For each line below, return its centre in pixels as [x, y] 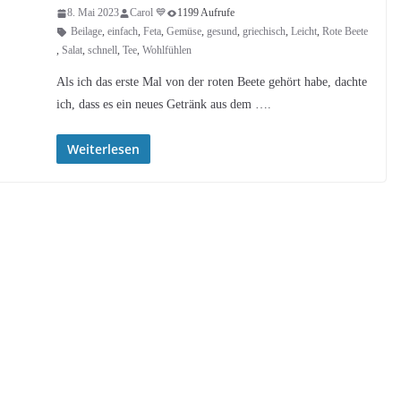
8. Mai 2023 [93, 13]
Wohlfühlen [166, 50]
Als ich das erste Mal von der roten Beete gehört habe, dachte [211, 82]
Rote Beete [345, 31]
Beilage [86, 31]
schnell [102, 50]
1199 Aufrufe [205, 13]
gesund [222, 31]
